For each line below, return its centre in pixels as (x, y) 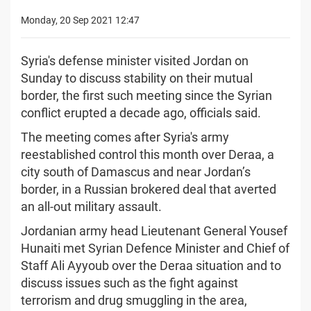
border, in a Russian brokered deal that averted (149, 189)
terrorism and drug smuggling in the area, (134, 300)
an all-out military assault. (91, 206)
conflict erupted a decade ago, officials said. (141, 112)
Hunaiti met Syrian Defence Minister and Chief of (155, 248)
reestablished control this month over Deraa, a (148, 154)
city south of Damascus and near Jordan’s (136, 171)
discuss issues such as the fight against (129, 283)
